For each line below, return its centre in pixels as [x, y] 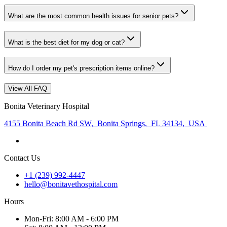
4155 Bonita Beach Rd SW [48, 124]
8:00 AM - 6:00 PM [87, 219]
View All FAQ [28, 89]
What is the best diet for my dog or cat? [66, 42]
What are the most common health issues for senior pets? [93, 16]
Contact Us [22, 158]
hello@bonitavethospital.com [71, 184]
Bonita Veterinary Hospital [47, 106]
